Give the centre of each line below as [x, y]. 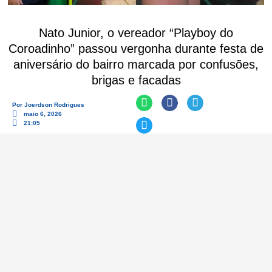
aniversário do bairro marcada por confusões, [136, 64]
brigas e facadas [136, 80]
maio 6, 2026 [43, 114]
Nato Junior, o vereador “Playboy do [136, 32]
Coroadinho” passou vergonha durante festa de [136, 48]
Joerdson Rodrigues [54, 105]
